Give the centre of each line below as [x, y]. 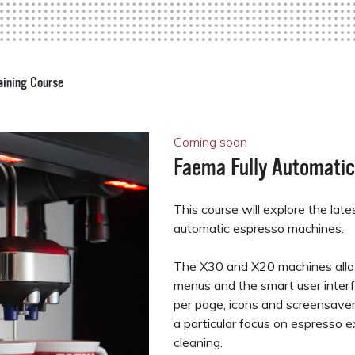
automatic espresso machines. [258, 228]
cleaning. [198, 342]
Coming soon [210, 142]
